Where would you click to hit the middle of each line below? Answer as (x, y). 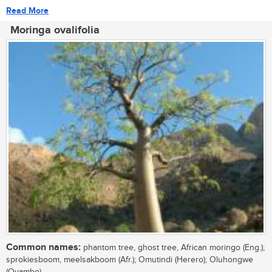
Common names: (43, 248)
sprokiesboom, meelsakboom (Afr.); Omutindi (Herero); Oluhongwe (130, 260)
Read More (27, 10)
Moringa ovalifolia (55, 30)
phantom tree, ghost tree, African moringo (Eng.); (173, 248)
